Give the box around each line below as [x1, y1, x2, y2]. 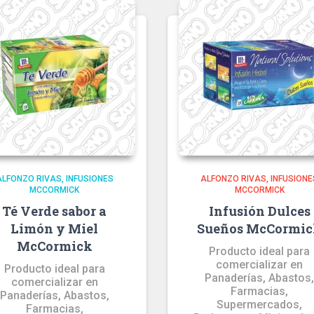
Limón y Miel [11, 220, 99, 237]
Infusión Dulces [208, 203, 310, 219]
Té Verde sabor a [2, 203, 107, 219]
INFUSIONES [65, 174, 114, 184]
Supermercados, [217, 298, 303, 311]
